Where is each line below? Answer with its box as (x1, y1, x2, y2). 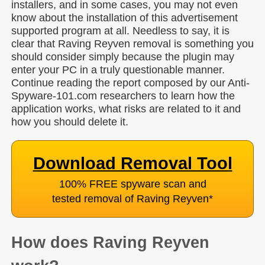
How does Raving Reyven (11, 233, 209, 251)
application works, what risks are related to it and (11, 102, 241, 115)
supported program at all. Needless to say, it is (11, 24, 230, 37)
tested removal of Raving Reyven (52, 192, 209, 205)
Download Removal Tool (33, 153, 232, 173)
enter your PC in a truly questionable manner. (11, 63, 225, 76)
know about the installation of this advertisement (11, 11, 238, 24)
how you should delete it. (11, 115, 128, 128)
